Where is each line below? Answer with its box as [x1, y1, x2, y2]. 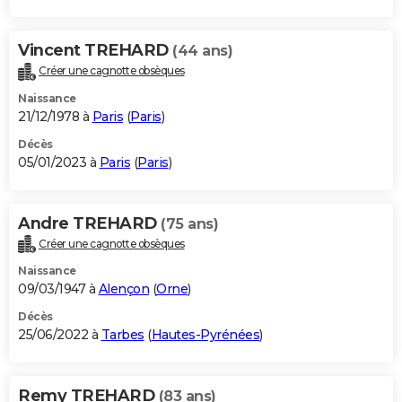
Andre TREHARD [18, 213, 161, 233]
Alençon [98, 281, 149, 298]
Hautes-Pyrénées [151, 327, 259, 344]
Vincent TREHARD [18, 39, 172, 60]
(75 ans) [161, 214, 218, 232]
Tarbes [100, 327, 144, 344]
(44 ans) [172, 41, 232, 59]
